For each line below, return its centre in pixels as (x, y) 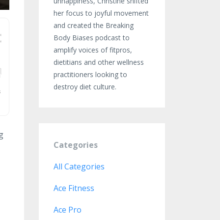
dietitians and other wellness (98, 62)
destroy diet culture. (85, 87)
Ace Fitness (74, 188)
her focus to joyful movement (101, 13)
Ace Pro (67, 210)
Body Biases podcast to (91, 38)
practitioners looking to (90, 74)
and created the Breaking (93, 25)
